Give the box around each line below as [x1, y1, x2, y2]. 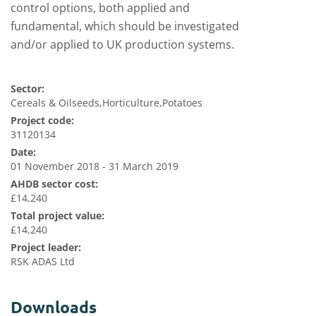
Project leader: [11, 241, 81, 254]
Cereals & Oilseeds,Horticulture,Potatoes [11, 96, 202, 109]
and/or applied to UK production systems [11, 37, 231, 52]
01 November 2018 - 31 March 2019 [11, 159, 178, 173]
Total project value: [11, 209, 104, 222]
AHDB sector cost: [11, 177, 98, 190]
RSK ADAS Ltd [11, 255, 75, 268]
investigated [174, 18, 239, 34]
